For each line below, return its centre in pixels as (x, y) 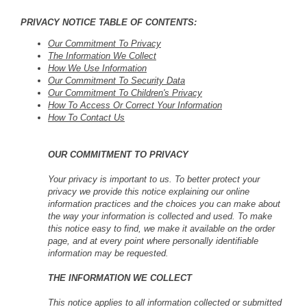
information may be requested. (108, 253)
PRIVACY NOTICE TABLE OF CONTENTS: (109, 22)
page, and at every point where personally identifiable (153, 241)
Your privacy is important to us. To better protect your (154, 179)
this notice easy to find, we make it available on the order (161, 228)
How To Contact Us (86, 117)
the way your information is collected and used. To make (160, 216)
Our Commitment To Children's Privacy (125, 93)
